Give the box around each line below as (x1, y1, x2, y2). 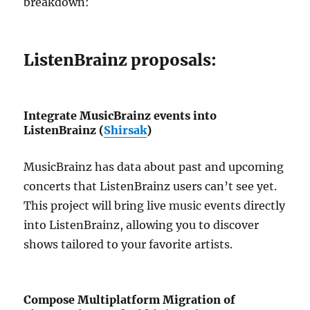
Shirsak (104, 123, 147, 138)
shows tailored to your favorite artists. (24, 237, 233, 252)
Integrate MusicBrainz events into (24, 109, 217, 123)
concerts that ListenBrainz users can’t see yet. (24, 179, 277, 194)
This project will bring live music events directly (24, 199, 286, 213)
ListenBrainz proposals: (24, 50, 217, 71)
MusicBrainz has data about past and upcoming (24, 160, 284, 174)
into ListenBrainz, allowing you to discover (24, 218, 259, 232)
